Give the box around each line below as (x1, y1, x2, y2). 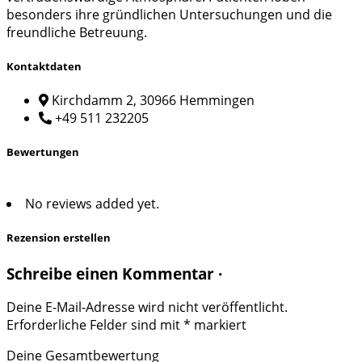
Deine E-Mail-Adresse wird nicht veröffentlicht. (6, 298, 288, 317)
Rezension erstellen (6, 230, 111, 246)
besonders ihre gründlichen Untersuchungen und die (6, 5, 332, 23)
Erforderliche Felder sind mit (6, 316, 183, 335)
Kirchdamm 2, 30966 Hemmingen (52, 90, 255, 109)
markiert (191, 316, 246, 335)
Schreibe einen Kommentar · (6, 263, 222, 284)
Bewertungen (6, 145, 79, 160)
